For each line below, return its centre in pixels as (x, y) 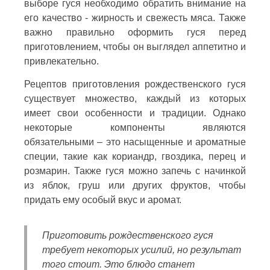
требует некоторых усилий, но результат (142, 250)
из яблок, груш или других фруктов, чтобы (135, 185)
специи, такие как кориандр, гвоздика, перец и (135, 156)
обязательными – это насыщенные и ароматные (135, 142)
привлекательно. (61, 61)
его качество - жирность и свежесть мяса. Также (135, 17)
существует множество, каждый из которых (135, 98)
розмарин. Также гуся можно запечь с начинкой (135, 171)
